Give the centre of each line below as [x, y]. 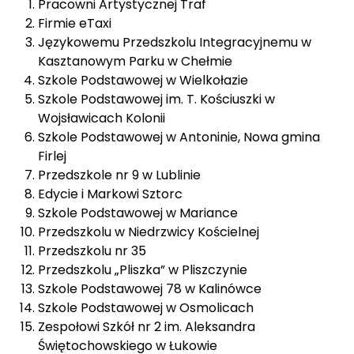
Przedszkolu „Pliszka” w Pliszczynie [143, 270]
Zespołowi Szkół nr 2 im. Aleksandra [147, 327]
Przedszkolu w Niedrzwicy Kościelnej [149, 232]
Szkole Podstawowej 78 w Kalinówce [150, 289]
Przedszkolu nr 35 [92, 251]
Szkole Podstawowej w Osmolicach [146, 308]
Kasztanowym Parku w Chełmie [135, 61]
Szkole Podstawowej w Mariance [138, 213]
